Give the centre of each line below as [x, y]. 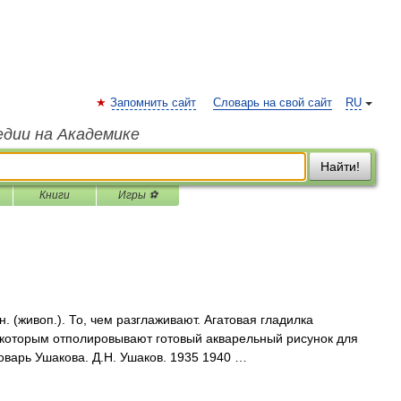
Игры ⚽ [138, 195]
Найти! [340, 166]
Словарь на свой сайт [273, 103]
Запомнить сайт [153, 103]
